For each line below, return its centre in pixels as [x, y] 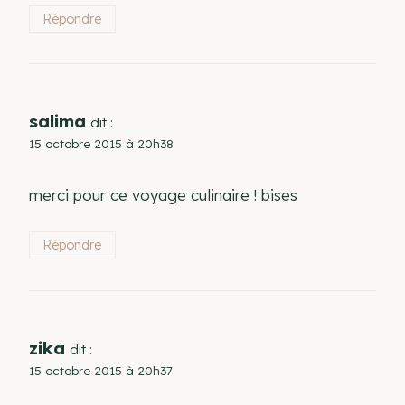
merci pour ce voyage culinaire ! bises [163, 194]
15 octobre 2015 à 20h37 [101, 370]
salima [57, 121]
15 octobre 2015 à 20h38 [101, 143]
